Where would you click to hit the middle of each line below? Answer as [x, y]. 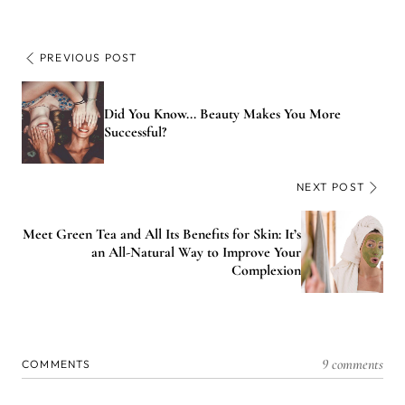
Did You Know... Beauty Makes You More [222, 113]
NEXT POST [331, 187]
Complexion [266, 270]
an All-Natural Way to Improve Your [196, 252]
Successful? [135, 132]
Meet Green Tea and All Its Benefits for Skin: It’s [162, 234]
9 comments [353, 365]
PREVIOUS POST [89, 58]
